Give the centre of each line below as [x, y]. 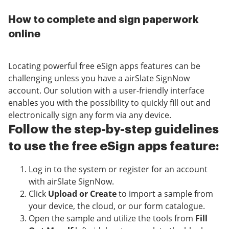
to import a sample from [165, 194]
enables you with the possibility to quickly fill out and [109, 103]
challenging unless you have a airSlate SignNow [99, 78]
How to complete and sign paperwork [104, 20]
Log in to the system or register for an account [118, 169]
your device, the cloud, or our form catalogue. [117, 206]
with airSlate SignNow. [71, 182]
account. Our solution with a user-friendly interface [106, 91]
